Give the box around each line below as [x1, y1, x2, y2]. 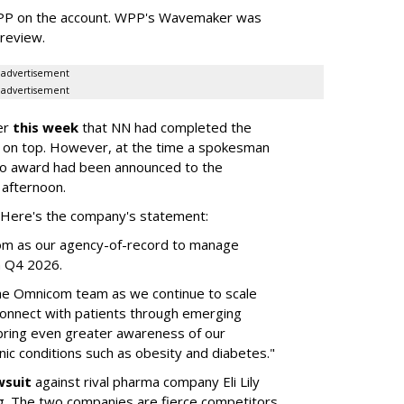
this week [13, 117, 78, 136]
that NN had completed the [78, 117, 252, 136]
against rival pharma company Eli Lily [32, 372, 260, 390]
